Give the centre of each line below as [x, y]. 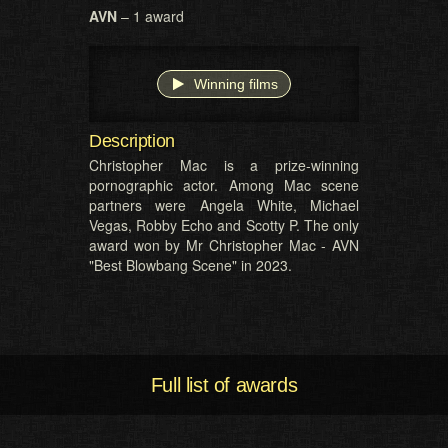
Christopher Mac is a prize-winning [224, 165]
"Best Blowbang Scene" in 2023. [190, 265]
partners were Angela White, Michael [224, 205]
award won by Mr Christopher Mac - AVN [224, 245]
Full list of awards [224, 385]
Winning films [236, 84]
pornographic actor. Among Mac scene [224, 185]
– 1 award [150, 16]
